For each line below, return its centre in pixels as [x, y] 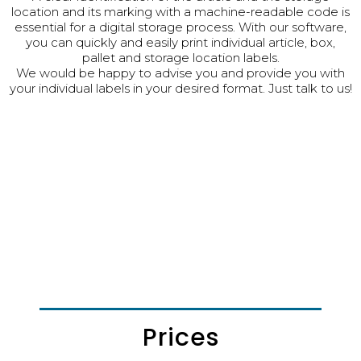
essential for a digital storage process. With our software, [180, 27]
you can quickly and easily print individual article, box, [180, 42]
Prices [180, 337]
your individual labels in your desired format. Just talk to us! [180, 88]
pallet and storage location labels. [180, 57]
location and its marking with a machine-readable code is [180, 11]
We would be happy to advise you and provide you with [180, 73]
